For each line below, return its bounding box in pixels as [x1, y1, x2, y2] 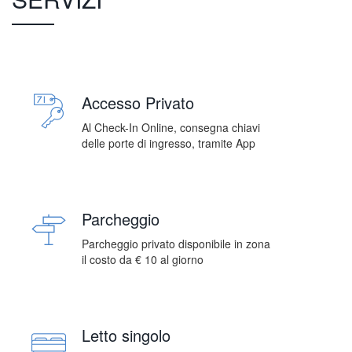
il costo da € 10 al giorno [82, 251, 203, 268]
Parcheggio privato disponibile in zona [82, 236, 270, 252]
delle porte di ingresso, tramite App [82, 135, 255, 152]
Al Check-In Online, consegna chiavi [82, 119, 260, 136]
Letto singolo [82, 324, 170, 347]
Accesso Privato [82, 91, 194, 115]
